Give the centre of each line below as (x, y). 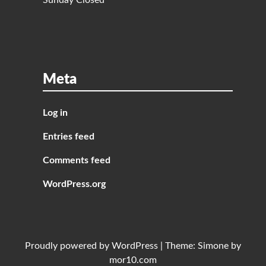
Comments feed (77, 161)
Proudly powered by (68, 246)
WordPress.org (74, 184)
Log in (55, 113)
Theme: (181, 246)
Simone (213, 246)
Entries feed (69, 137)
